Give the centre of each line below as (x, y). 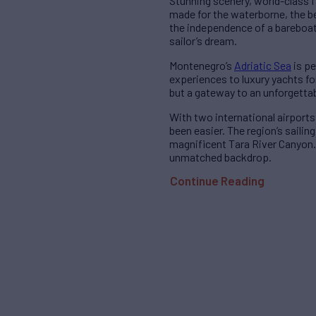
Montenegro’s (202, 66)
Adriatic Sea (263, 66)
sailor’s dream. (203, 41)
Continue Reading (217, 181)
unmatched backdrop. (220, 157)
